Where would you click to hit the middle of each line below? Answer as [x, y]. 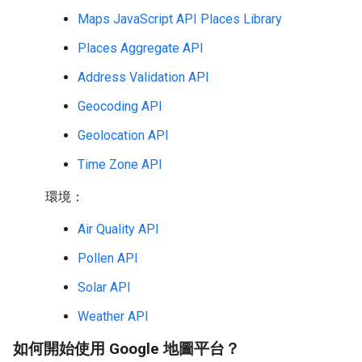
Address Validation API [143, 77]
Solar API [104, 287]
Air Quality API [118, 229]
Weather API [113, 316]
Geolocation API [123, 135]
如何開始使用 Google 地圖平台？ [126, 349]
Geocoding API [120, 106]
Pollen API [108, 258]
